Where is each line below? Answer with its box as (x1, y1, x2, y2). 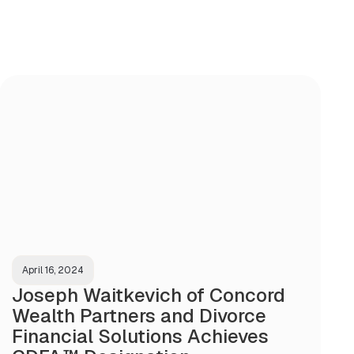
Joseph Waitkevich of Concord (12, 282, 286, 307)
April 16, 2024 (22, 263, 85, 277)
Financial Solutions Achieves (12, 323, 269, 348)
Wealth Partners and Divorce (12, 303, 267, 328)
